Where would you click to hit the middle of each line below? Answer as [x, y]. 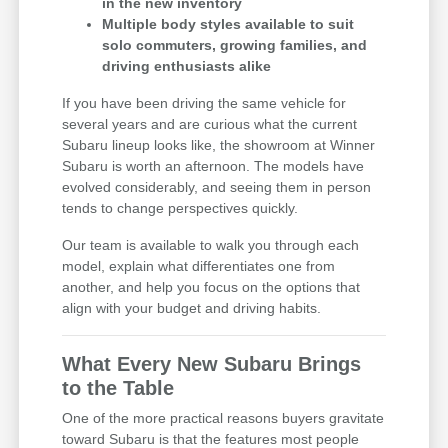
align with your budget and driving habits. [192, 307]
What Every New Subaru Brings [212, 363]
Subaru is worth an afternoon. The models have [213, 165]
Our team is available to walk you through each [211, 244]
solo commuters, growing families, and [235, 44]
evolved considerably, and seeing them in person [217, 186]
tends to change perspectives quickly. [180, 207]
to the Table [118, 387]
